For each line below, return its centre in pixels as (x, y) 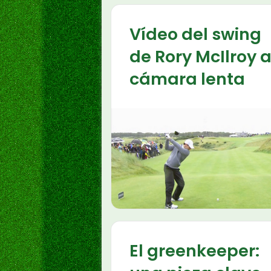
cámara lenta (187, 79)
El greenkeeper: (194, 251)
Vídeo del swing (195, 34)
